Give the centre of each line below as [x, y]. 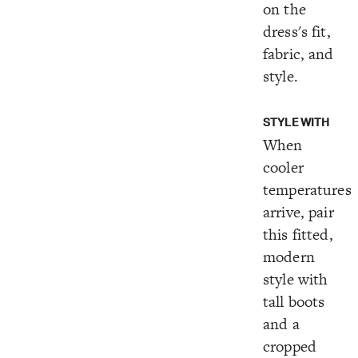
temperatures [307, 189]
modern [288, 257]
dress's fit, [296, 31]
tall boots [294, 301]
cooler [283, 167]
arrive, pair [298, 212]
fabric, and [298, 54]
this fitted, [298, 234]
